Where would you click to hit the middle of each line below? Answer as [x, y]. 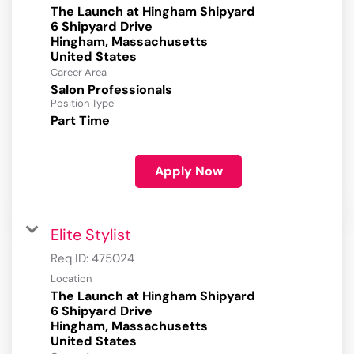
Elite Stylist [91, 235]
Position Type [82, 104]
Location [71, 279]
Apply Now [188, 171]
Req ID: [71, 259]
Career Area [79, 73]
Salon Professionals [111, 90]
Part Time [80, 121]
